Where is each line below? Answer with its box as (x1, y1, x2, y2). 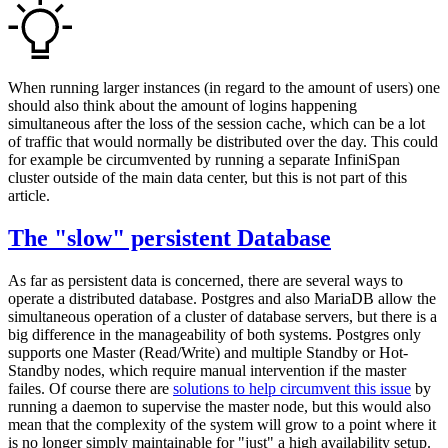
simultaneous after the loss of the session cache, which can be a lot (8, 115, 425, 133)
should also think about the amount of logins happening (8, 97, 357, 115)
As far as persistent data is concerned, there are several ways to (8, 272, 403, 290)
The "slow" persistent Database (8, 225, 331, 252)
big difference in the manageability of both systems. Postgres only (8, 326, 421, 344)
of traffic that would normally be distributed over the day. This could (8, 133, 438, 151)
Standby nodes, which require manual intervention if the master (8, 362, 406, 380)
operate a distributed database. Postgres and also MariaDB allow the (8, 290, 436, 308)
